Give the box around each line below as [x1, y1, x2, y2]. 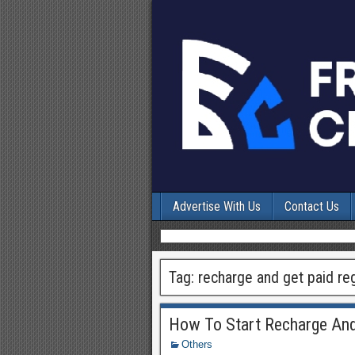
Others [181, 338, 212, 350]
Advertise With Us [173, 199, 261, 214]
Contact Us [284, 199, 339, 214]
